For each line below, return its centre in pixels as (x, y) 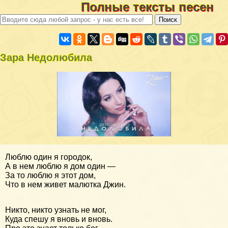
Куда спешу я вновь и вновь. (59, 219)
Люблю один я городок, (49, 157)
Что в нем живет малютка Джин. (65, 184)
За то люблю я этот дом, (50, 175)
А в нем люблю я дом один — (60, 166)
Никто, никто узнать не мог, (56, 210)
